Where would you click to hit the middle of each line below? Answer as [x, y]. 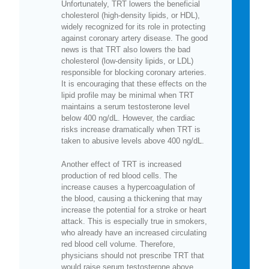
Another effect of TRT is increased [121, 164]
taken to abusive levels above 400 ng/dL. [133, 141]
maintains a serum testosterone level [125, 106]
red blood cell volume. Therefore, [118, 244]
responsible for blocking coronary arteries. [134, 72]
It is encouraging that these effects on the [134, 83]
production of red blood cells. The [119, 175]
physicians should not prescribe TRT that [133, 255]
